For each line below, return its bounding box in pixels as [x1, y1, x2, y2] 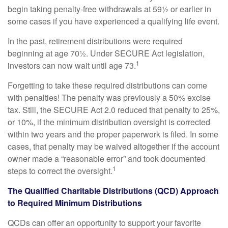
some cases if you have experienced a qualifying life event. [8, 15, 219, 27]
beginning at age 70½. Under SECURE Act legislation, [8, 47, 205, 59]
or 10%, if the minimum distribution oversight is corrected [8, 116, 210, 128]
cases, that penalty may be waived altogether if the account [8, 140, 219, 152]
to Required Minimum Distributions [8, 197, 142, 209]
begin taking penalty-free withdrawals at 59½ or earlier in [8, 3, 211, 15]
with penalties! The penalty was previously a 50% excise [8, 92, 211, 103]
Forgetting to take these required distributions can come [8, 79, 207, 91]
